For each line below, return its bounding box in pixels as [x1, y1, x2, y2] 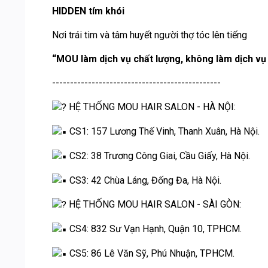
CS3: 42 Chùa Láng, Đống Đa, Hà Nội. [67, 174, 221, 186]
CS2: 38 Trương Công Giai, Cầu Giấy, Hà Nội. [67, 150, 250, 162]
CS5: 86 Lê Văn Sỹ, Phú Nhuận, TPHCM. [67, 247, 234, 259]
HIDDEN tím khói [52, 5, 124, 17]
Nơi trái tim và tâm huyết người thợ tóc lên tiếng [52, 29, 247, 41]
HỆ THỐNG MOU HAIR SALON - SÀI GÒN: [66, 199, 241, 211]
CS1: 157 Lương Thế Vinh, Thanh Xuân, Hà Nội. [67, 126, 260, 138]
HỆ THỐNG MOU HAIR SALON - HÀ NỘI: [66, 101, 236, 113]
